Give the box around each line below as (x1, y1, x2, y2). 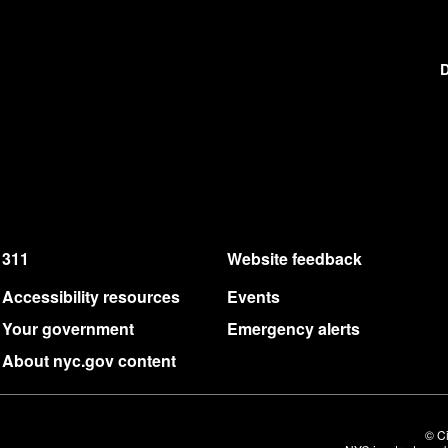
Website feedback (227, 246, 362, 270)
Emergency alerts (227, 316, 360, 340)
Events (227, 284, 280, 308)
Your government (2, 316, 134, 340)
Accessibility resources (2, 284, 180, 308)
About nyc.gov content (2, 348, 176, 372)
